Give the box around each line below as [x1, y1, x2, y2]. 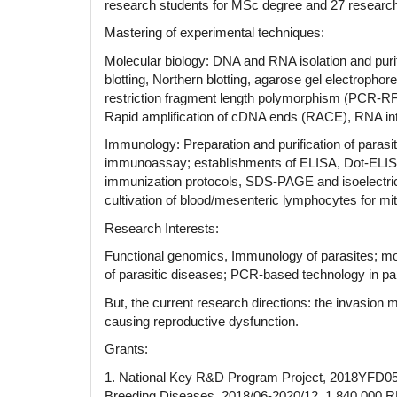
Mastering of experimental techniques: [105, 25, 324, 41]
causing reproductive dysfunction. [105, 313, 299, 329]
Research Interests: [105, 220, 219, 236]
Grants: [105, 341, 152, 357]
